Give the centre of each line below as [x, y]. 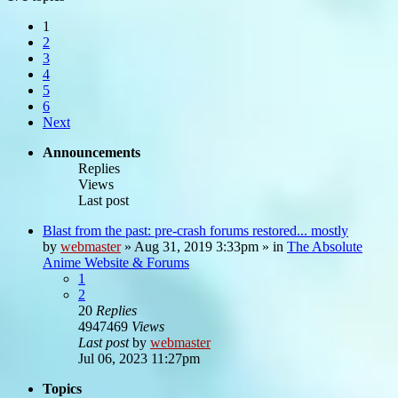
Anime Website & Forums [116, 262]
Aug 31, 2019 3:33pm [196, 246]
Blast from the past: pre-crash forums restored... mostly [195, 230]
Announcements [92, 152]
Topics [62, 388]
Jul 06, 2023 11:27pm [139, 358]
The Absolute [325, 246]
